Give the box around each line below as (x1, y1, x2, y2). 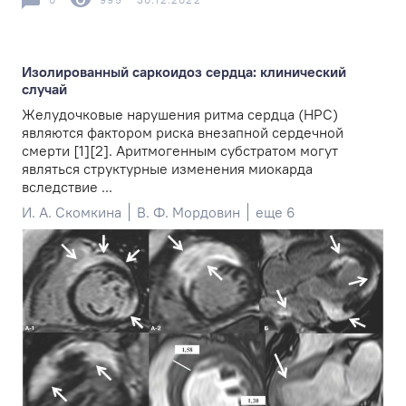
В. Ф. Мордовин (137, 203, 240, 222)
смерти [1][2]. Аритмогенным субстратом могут (22, 141, 338, 160)
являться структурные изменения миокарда (22, 159, 313, 179)
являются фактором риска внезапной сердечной (22, 123, 343, 142)
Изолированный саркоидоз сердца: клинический (22, 63, 346, 82)
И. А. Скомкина (22, 203, 121, 222)
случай (22, 80, 67, 99)
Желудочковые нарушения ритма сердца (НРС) (22, 105, 338, 124)
